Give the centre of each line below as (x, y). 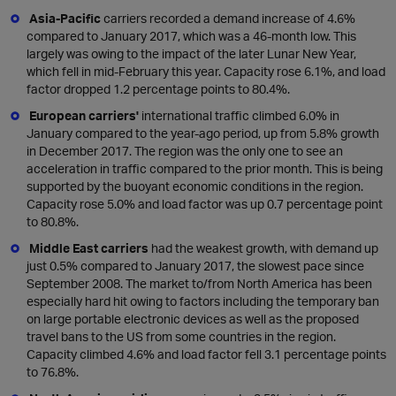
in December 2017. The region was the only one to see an (185, 151)
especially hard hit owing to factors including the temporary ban (203, 301)
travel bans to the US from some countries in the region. (181, 336)
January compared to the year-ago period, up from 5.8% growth (203, 133)
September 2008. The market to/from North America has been (199, 283)
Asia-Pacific (66, 18)
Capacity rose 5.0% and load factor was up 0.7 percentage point (205, 204)
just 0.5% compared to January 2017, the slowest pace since (195, 266)
